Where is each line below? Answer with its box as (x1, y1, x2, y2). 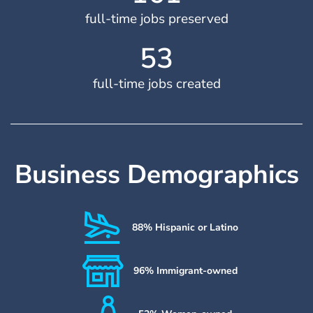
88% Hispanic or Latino (132, 221, 239, 235)
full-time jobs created (92, 74, 221, 93)
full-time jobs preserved (85, 9, 228, 28)
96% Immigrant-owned (133, 264, 238, 278)
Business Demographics (14, 156, 299, 192)
